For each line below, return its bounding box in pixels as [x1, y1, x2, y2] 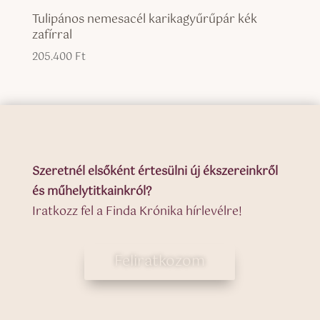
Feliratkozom [114, 249, 206, 274]
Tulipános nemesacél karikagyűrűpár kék [31, 10, 257, 30]
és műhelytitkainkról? [31, 181, 151, 201]
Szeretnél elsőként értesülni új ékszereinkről [31, 161, 278, 181]
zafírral [31, 26, 72, 46]
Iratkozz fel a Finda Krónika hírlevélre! [31, 201, 242, 221]
